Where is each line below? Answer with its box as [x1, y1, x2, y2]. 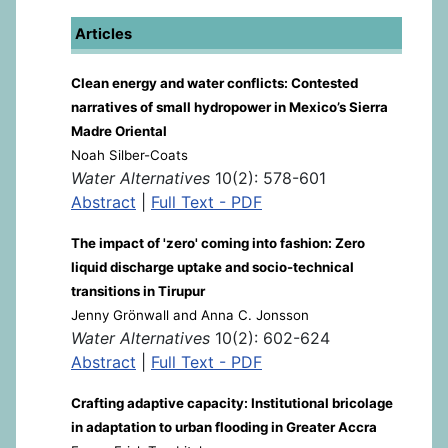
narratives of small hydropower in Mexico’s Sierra [71, 98, 388, 115]
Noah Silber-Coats [71, 146, 188, 163]
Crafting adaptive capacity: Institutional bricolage [71, 394, 393, 411]
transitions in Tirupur [71, 282, 205, 299]
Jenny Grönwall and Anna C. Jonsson [71, 306, 309, 323]
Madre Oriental [71, 122, 167, 139]
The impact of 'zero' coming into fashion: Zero [71, 234, 365, 251]
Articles [75, 24, 132, 43]
